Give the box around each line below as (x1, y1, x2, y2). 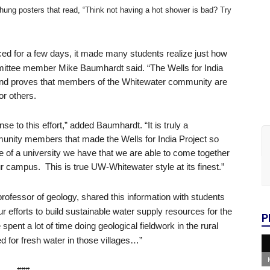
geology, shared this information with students (44, 192, 225, 202)
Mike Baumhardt (58, 63, 124, 73)
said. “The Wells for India (124, 63, 223, 73)
